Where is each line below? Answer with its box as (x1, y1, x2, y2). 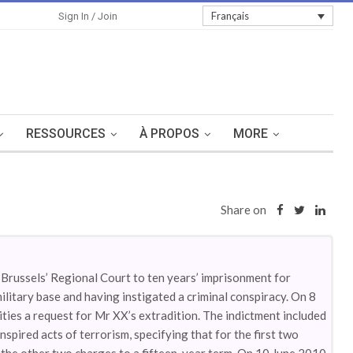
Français (210, 9, 249, 23)
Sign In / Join (58, 10, 118, 22)
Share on (221, 203, 266, 217)
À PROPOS (139, 126, 199, 141)
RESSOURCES (26, 126, 106, 141)
